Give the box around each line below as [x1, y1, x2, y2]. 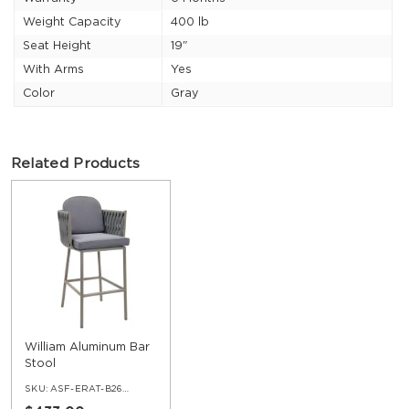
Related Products [10, 157, 141, 172]
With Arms [22, 63, 84, 76]
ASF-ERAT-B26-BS [49, 384, 123, 394]
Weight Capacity [22, 16, 121, 28]
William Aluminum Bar [25, 341, 151, 353]
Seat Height [22, 39, 91, 52]
